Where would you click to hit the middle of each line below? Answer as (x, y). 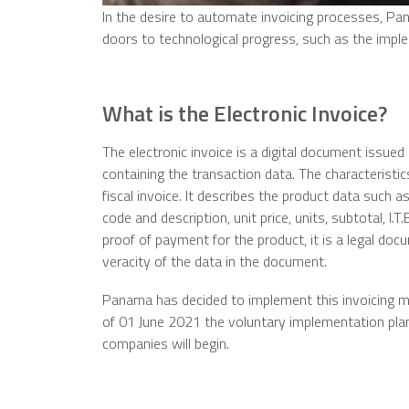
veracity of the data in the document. (215, 261)
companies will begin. (166, 343)
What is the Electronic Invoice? (245, 113)
